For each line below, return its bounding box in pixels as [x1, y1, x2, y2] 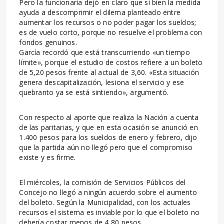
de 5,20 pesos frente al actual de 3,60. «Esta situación [19, 67, 199, 77]
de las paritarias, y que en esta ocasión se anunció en [19, 122, 198, 132]
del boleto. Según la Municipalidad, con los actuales [19, 197, 191, 207]
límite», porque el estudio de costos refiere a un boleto [19, 57, 203, 67]
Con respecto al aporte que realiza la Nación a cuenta [19, 112, 199, 122]
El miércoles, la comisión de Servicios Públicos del [19, 177, 186, 187]
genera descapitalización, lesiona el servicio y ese [19, 77, 184, 87]
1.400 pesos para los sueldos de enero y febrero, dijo [19, 132, 197, 142]
